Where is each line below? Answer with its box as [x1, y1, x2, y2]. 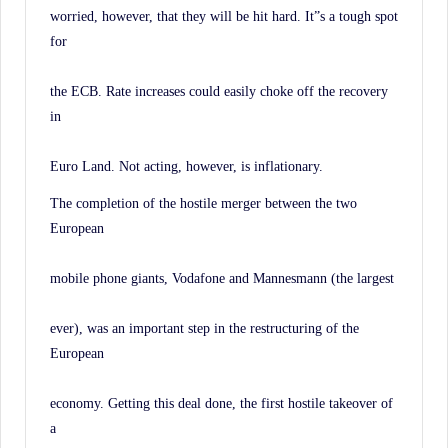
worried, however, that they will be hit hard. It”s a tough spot [50, 7, 398, 24]
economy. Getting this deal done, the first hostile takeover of [50, 394, 393, 411]
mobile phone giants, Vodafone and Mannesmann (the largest [50, 269, 394, 286]
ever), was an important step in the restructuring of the [50, 319, 359, 336]
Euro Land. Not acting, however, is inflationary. [50, 157, 323, 174]
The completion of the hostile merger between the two [50, 194, 357, 211]
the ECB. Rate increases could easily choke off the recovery [50, 82, 388, 99]
